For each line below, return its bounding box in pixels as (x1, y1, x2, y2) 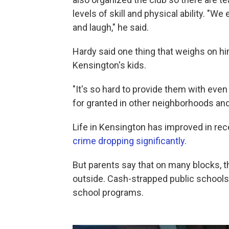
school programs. (73, 187, 144, 198)
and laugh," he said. (73, 22, 149, 33)
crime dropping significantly (73, 135, 185, 146)
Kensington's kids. (73, 60, 146, 71)
